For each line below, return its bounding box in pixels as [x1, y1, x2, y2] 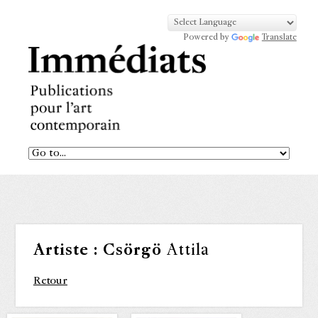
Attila [161, 243, 209, 259]
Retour [33, 275, 67, 287]
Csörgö [102, 243, 162, 259]
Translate [261, 33, 297, 42]
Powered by [183, 33, 232, 42]
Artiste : [33, 243, 103, 259]
